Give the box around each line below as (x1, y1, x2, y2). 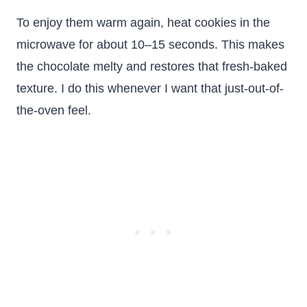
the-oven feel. (16, 103, 91, 117)
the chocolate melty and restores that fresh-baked (16, 60, 287, 73)
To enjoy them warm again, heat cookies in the (16, 16, 270, 29)
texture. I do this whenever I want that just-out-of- (16, 82, 284, 95)
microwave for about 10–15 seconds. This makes (16, 38, 284, 51)
